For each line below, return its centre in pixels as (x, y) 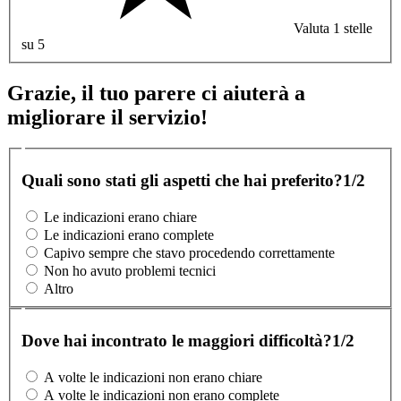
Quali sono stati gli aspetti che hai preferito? (182, 181)
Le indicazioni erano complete (129, 235)
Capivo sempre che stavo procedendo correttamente (189, 252)
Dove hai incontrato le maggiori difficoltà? (177, 341)
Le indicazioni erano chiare (120, 217)
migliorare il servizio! (107, 117)
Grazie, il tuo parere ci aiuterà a (156, 93)
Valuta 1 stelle (333, 28)
